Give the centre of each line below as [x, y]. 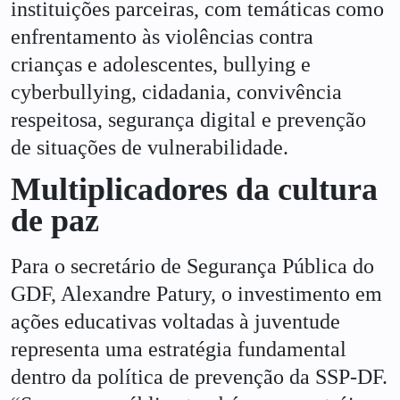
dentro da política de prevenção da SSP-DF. [199, 377]
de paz [55, 221]
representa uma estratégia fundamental [179, 350]
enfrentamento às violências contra [162, 37]
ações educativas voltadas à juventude [175, 322]
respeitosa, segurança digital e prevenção [188, 120]
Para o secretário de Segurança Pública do [192, 267]
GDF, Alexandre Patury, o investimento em [196, 294]
